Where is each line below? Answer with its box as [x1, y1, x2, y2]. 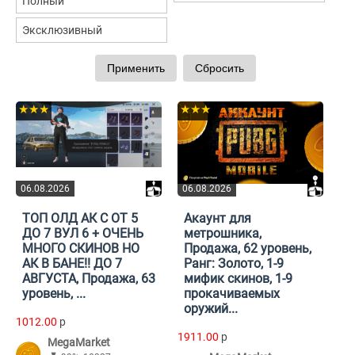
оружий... [184, 301, 238, 317]
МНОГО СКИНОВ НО [22, 241, 139, 257]
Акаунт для [184, 211, 251, 227]
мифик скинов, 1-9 [184, 271, 292, 287]
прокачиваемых [184, 286, 280, 302]
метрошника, [184, 226, 261, 242]
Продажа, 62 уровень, [184, 241, 311, 257]
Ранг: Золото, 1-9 [184, 256, 284, 272]
